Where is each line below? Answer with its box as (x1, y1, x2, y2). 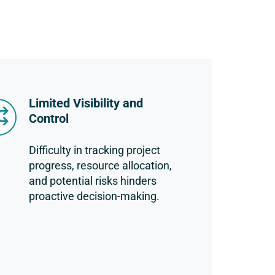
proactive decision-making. (28, 190, 160, 203)
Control (28, 111, 69, 126)
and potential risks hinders (28, 174, 157, 187)
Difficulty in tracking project (28, 144, 160, 157)
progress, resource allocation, (28, 159, 172, 172)
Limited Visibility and (28, 96, 143, 110)
